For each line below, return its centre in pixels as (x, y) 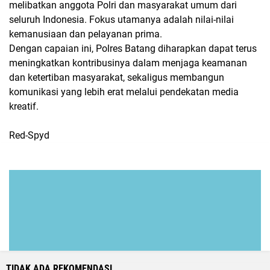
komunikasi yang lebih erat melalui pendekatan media (124, 92)
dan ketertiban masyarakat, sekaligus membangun (117, 77)
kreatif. (24, 106)
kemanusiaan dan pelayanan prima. (86, 34)
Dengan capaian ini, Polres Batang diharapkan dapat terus (133, 48)
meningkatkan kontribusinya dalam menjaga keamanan (128, 63)
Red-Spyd (29, 135)
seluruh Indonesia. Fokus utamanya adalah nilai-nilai (121, 19)
